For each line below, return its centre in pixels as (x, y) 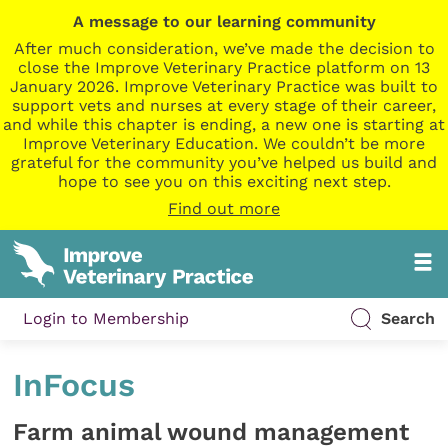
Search (407, 319)
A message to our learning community (224, 21)
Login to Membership (106, 319)
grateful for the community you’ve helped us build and (224, 162)
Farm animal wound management (211, 431)
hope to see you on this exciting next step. (224, 181)
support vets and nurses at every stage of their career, (224, 105)
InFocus (74, 385)
